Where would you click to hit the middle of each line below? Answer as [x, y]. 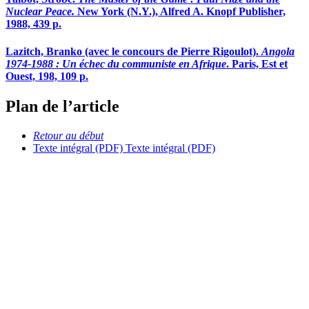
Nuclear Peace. [40, 12]
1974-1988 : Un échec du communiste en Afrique [116, 63]
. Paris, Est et [257, 63]
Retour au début [68, 135]
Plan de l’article [62, 107]
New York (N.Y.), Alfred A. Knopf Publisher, [180, 12]
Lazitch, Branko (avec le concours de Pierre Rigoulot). [133, 51]
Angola [278, 51]
